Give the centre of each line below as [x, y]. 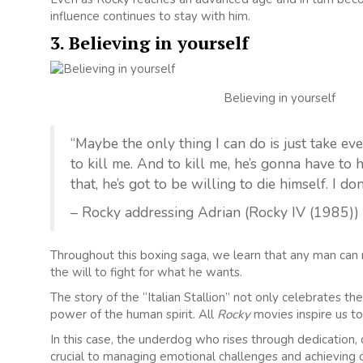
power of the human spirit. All [134, 314]
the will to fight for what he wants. [146, 272]
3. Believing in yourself [149, 43]
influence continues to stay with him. [150, 17]
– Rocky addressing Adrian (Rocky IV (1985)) [215, 212]
